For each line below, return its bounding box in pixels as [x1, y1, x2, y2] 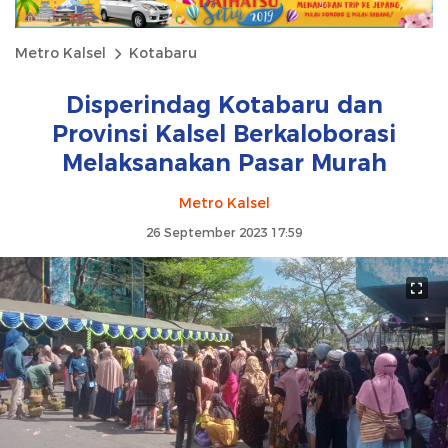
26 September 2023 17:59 [146, 225, 302, 241]
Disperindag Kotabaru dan [65, 91, 383, 120]
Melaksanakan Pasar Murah [61, 149, 387, 178]
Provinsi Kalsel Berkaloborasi [52, 120, 396, 149]
